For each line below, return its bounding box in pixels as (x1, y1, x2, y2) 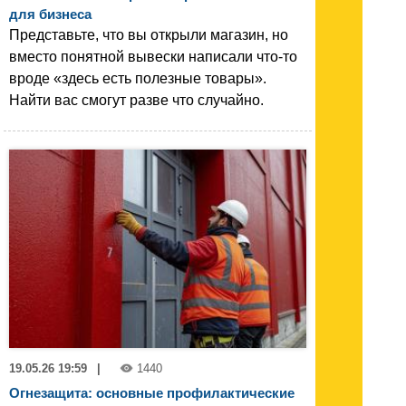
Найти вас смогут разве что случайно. (9, 92, 264, 109)
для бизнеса (9, 6, 92, 23)
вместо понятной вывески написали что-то (9, 49, 297, 65)
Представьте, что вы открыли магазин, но (9, 27, 288, 43)
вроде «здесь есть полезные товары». (9, 71, 266, 87)
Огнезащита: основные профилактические (9, 385, 295, 401)
